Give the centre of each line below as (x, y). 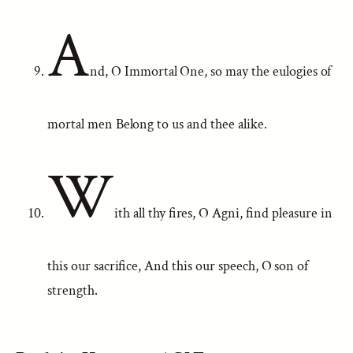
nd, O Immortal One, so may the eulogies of (210, 71)
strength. (72, 290)
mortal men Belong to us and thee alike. (157, 124)
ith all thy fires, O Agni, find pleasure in (223, 213)
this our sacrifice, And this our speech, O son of (178, 266)
